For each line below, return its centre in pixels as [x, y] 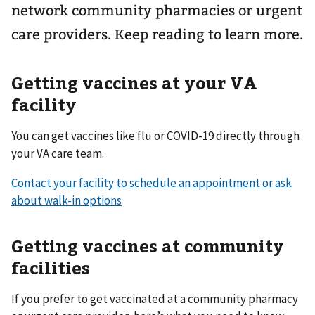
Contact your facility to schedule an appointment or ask [152, 182]
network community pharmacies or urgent [157, 11]
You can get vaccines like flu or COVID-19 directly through [155, 135]
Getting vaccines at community [148, 245]
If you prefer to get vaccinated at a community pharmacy [155, 298]
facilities [51, 267]
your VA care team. [58, 153]
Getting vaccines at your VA [134, 82]
